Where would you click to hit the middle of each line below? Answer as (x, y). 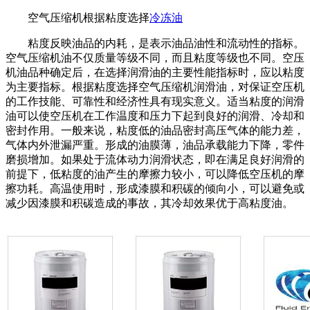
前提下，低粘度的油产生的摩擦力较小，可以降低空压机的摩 (155, 174)
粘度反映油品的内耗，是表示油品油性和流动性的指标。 (155, 43)
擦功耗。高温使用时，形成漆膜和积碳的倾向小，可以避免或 (155, 188)
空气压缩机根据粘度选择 (77, 17)
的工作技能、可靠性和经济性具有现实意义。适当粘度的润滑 (155, 101)
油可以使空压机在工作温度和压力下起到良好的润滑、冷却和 (155, 116)
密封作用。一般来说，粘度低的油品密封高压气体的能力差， (155, 130)
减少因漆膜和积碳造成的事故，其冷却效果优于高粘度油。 (149, 203)
